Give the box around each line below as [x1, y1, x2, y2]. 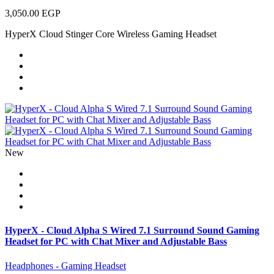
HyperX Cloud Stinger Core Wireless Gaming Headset [5, 29, 217, 40]
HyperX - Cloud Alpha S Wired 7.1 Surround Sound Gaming [5, 225, 259, 236]
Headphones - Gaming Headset [5, 260, 126, 271]
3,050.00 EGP [5, 8, 61, 19]
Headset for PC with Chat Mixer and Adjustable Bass [5, 236, 227, 247]
